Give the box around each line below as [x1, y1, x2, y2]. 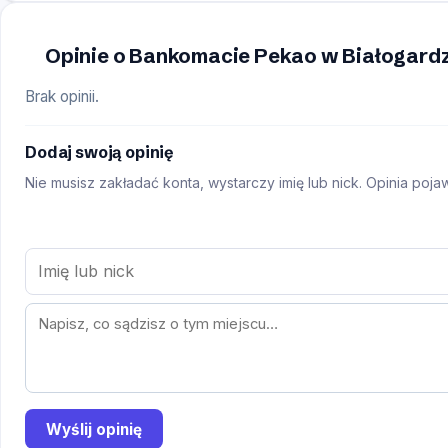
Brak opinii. [25, 86, 99, 106]
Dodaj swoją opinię [25, 141, 175, 162]
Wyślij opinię [45, 419, 142, 439]
